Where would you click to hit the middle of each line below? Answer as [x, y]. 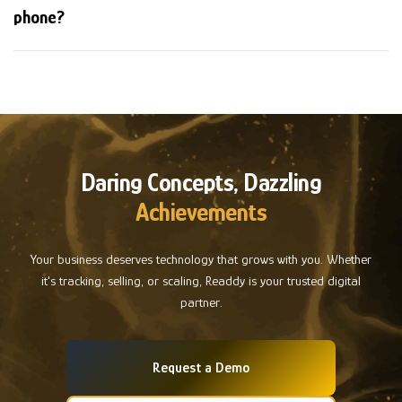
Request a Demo [201, 368]
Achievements [201, 213]
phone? [39, 17]
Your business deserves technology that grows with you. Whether [201, 259]
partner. [201, 302]
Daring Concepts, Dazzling [201, 183]
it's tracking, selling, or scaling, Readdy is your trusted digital [201, 281]
